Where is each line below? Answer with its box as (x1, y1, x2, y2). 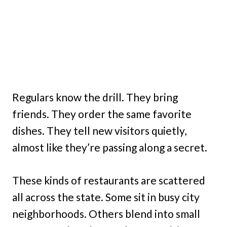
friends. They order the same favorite (12, 107, 192, 121)
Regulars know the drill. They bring (12, 91, 178, 104)
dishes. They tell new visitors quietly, (12, 124, 186, 137)
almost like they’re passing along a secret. (12, 141, 207, 154)
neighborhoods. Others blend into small (12, 207, 200, 220)
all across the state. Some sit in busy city (12, 191, 200, 204)
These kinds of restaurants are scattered (12, 174, 205, 187)
